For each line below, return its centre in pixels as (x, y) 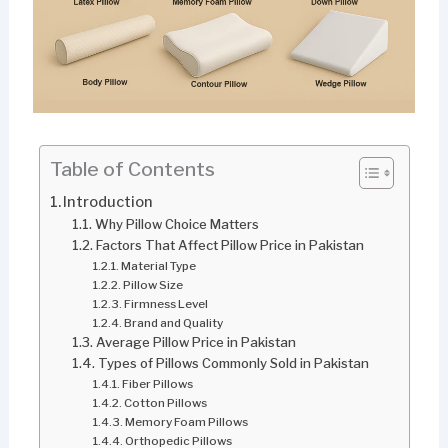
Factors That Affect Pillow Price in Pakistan (229, 244)
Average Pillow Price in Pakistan (195, 341)
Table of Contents (132, 168)
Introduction (108, 201)
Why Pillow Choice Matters (176, 223)
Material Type (159, 265)
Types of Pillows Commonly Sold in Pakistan (233, 362)
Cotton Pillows (166, 402)
